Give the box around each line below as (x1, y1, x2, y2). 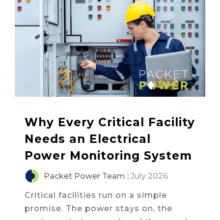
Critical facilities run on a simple (25, 190, 167, 200)
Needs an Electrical (25, 132, 151, 146)
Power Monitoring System (25, 148, 192, 163)
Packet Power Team (42, 171, 125, 181)
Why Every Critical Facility (25, 115, 195, 129)
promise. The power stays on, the (25, 203, 172, 213)
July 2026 (131, 171, 168, 181)
